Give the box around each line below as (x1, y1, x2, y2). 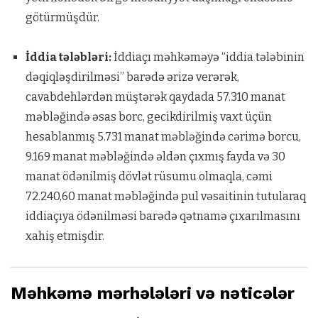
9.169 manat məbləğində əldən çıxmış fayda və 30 (25, 150, 285, 163)
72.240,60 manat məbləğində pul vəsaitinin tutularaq (25, 190, 306, 203)
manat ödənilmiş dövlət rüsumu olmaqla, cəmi (25, 170, 273, 183)
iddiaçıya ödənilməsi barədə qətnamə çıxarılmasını (25, 209, 300, 223)
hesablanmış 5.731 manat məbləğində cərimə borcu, (25, 130, 301, 143)
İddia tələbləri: (25, 50, 111, 64)
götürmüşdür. (25, 11, 99, 24)
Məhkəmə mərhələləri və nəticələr (11, 283, 295, 303)
